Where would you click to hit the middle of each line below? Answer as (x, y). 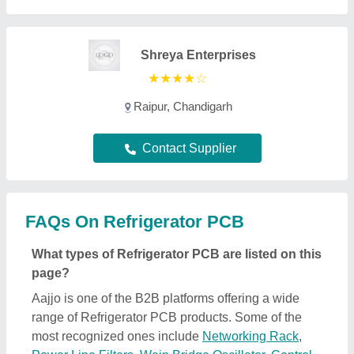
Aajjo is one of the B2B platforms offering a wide (166, 299)
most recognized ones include (117, 337)
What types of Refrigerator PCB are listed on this (177, 254)
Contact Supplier (189, 149)
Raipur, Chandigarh (183, 107)
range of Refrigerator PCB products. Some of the (167, 318)
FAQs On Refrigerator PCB (135, 222)
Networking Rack (250, 337)
